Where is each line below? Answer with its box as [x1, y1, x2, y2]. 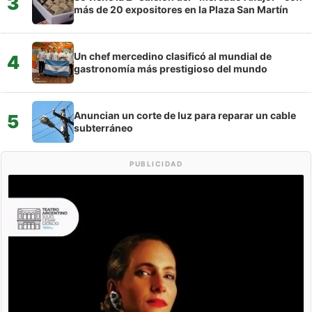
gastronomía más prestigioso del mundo [74, 62, 267, 75]
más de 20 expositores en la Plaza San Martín [74, 3, 288, 15]
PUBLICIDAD [130, 159, 182, 168]
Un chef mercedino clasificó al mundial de [74, 49, 272, 62]
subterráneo [74, 121, 133, 134]
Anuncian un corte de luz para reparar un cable [74, 109, 296, 121]
